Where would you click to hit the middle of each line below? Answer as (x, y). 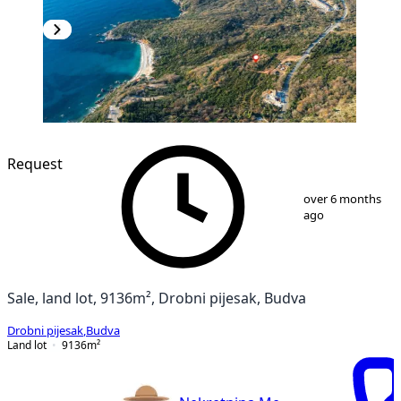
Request (35, 163)
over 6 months (342, 199)
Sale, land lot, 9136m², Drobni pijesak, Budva (157, 298)
